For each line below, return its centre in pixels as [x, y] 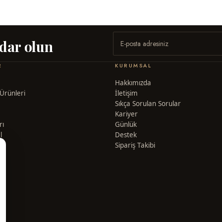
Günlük [126, 125]
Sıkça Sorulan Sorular [148, 104]
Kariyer [126, 114]
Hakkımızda [133, 83]
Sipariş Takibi [135, 145]
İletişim [126, 93]
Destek [126, 135]
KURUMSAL [134, 66]
